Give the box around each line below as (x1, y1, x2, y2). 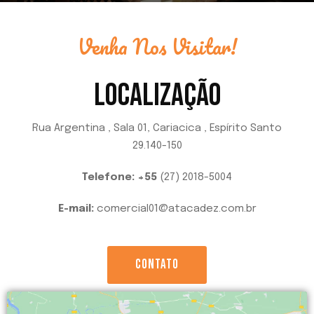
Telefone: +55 (82, 172, 157, 184)
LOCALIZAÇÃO (93, 76, 221, 115)
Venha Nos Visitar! (77, 30, 237, 64)
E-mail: (57, 203, 94, 215)
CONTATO (135, 257, 179, 273)
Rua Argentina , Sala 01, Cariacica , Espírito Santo (32, 123, 282, 135)
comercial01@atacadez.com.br (93, 203, 257, 215)
